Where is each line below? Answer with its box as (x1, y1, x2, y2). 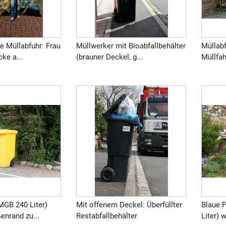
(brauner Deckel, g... (76, 52, 143, 62)
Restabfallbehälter (76, 211, 138, 220)
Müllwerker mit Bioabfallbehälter (76, 41, 186, 51)
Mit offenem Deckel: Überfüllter (76, 200, 183, 209)
